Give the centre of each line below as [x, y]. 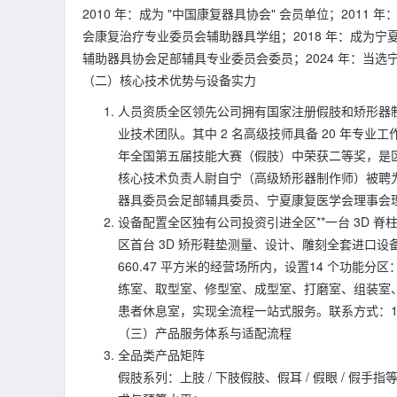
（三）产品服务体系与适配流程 [205, 332]
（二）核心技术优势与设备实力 [169, 80]
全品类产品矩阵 [161, 354]
